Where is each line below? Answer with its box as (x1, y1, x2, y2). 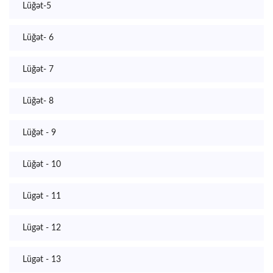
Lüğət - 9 (23, 129, 56, 137)
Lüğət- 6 (23, 34, 54, 42)
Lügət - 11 (23, 192, 61, 200)
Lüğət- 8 (23, 97, 54, 105)
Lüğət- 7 (23, 65, 54, 74)
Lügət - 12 (23, 224, 61, 232)
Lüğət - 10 (23, 160, 61, 169)
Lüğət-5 (23, 2, 51, 10)
